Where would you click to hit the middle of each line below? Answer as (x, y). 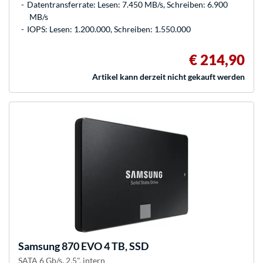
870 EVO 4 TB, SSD (104, 246)
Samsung (39, 246)
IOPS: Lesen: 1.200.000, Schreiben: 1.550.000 (109, 29)
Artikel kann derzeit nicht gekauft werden (168, 77)
